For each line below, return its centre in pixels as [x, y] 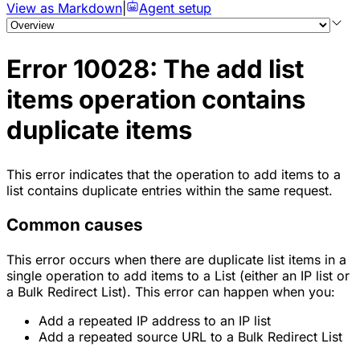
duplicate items [99, 130]
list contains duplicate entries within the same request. [170, 190]
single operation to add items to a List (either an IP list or [178, 275]
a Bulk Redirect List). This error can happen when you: [171, 291]
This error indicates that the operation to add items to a [174, 174]
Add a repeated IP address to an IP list [155, 320]
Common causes [75, 225]
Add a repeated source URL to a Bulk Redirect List [190, 336]
